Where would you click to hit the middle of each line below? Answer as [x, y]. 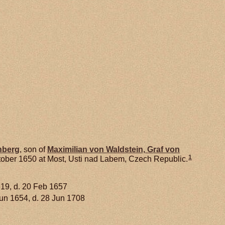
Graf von [162, 150]
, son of [33, 150]
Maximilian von [77, 150]
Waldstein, [126, 150]
